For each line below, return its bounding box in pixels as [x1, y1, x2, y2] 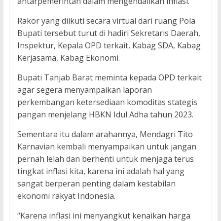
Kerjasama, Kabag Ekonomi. [17, 52, 120, 64]
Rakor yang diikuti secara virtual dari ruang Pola [17, 15, 195, 27]
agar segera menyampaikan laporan [17, 84, 152, 96]
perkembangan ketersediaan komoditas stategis [17, 97, 197, 108]
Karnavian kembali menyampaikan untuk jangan [17, 141, 196, 152]
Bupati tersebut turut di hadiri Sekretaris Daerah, [17, 28, 200, 39]
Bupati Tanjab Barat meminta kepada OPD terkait [17, 72, 202, 83]
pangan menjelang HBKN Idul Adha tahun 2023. [17, 109, 193, 120]
